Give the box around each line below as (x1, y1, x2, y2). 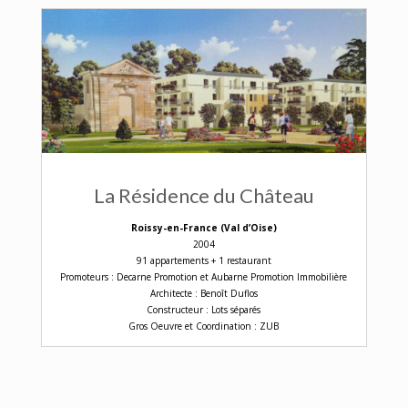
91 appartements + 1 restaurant (136, 253, 271, 267)
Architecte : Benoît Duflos (149, 286, 258, 300)
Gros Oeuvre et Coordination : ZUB (128, 319, 280, 332)
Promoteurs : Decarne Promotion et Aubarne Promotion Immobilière (60, 270, 348, 283)
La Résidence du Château (93, 182, 314, 208)
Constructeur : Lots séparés (147, 302, 261, 316)
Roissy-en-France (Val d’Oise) (130, 220, 277, 234)
